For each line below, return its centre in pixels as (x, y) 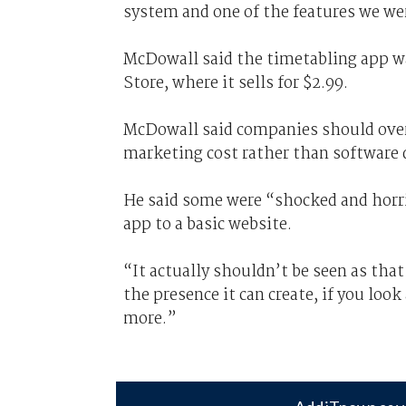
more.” (150, 319)
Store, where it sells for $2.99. (235, 83)
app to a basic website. (207, 224)
